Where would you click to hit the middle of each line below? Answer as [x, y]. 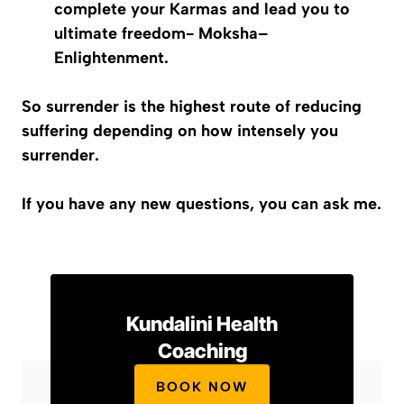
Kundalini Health [202, 324]
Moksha [228, 33]
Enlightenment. [111, 58]
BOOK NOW [202, 387]
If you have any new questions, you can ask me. [202, 204]
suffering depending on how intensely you [180, 131]
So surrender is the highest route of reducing [192, 106]
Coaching [202, 351]
